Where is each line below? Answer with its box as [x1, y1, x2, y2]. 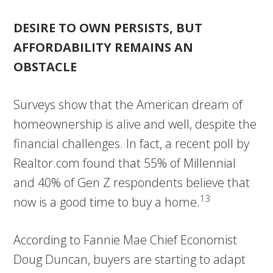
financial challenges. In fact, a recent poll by [13, 135, 250, 152]
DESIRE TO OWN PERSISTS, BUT [13, 19, 203, 36]
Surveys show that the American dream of [13, 96, 243, 113]
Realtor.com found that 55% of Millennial [13, 154, 236, 171]
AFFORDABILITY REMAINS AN [13, 38, 194, 55]
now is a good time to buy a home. [13, 193, 200, 210]
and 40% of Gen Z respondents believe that [13, 174, 250, 191]
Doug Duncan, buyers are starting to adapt [13, 250, 246, 268]
